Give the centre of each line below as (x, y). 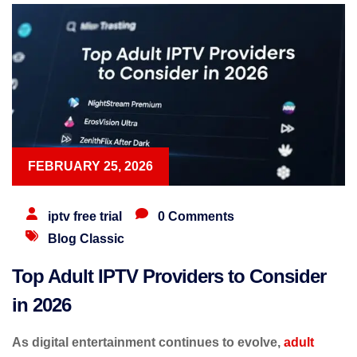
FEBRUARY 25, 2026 (90, 166)
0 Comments (196, 216)
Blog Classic (86, 238)
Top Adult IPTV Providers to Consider (169, 276)
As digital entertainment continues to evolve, (148, 342)
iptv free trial (85, 216)
